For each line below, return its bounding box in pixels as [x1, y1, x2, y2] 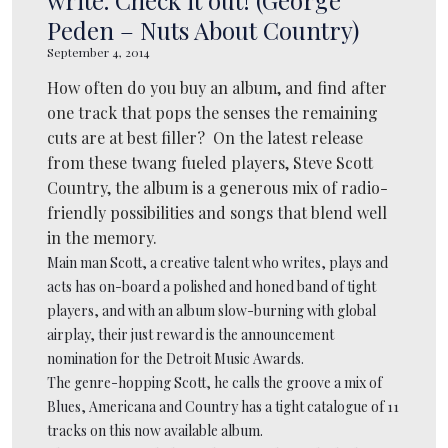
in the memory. [47, 226, 157, 248]
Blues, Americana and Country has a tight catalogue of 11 [47, 396, 399, 416]
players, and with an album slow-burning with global [47, 300, 376, 320]
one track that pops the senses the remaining [47, 101, 378, 123]
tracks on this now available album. [47, 420, 263, 440]
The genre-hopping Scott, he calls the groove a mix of [47, 372, 382, 392]
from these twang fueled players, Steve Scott [47, 151, 373, 173]
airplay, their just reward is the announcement [47, 324, 334, 344]
